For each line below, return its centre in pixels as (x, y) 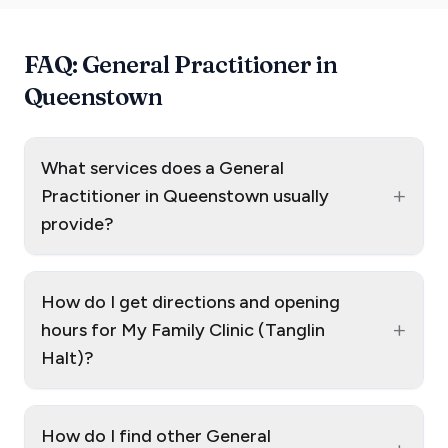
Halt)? (67, 357)
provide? (77, 223)
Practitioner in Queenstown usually (185, 195)
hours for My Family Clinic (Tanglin (183, 329)
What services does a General (162, 167)
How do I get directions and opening (190, 301)
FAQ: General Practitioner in (181, 64)
